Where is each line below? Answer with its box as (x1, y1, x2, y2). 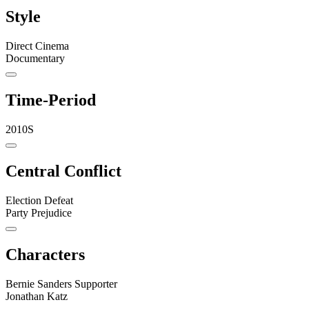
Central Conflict (6, 161, 121, 180)
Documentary (6, 52, 65, 65)
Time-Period (6, 91, 96, 110)
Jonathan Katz (6, 290, 68, 302)
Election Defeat (6, 194, 73, 206)
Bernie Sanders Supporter (6, 277, 117, 290)
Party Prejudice (6, 206, 72, 219)
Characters (6, 245, 85, 263)
